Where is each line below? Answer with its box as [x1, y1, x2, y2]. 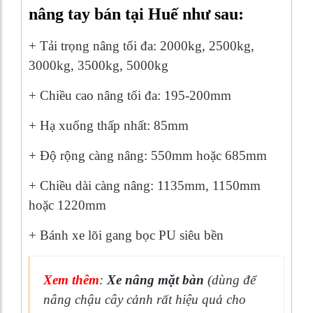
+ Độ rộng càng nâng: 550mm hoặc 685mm [29, 148, 267, 163]
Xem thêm [43, 272, 99, 288]
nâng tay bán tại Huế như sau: [29, 5, 244, 24]
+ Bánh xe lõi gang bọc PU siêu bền [29, 228, 224, 243]
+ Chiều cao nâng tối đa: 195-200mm [29, 88, 231, 103]
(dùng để [204, 272, 256, 288]
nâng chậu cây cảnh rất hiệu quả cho [43, 292, 246, 307]
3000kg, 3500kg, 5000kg [29, 58, 168, 73]
